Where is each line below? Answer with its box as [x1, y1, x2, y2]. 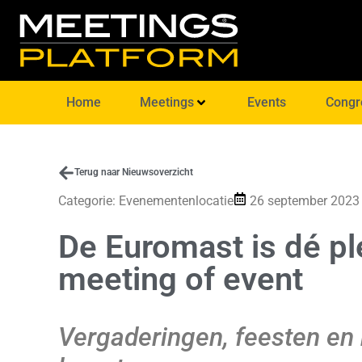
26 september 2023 [250, 193, 360, 209]
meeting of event [58, 260, 303, 299]
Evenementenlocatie [119, 193, 234, 209]
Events [247, 95, 287, 110]
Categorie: [58, 193, 119, 209]
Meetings [140, 95, 195, 110]
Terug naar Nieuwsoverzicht [74, 166, 193, 178]
